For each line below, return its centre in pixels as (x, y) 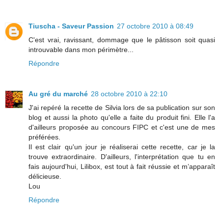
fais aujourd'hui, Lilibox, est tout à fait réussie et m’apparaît (122, 166)
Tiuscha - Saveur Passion (71, 26)
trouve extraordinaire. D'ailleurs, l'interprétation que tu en (122, 156)
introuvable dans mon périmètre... (81, 49)
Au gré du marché (58, 94)
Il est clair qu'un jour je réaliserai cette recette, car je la (122, 147)
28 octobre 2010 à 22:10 (129, 94)
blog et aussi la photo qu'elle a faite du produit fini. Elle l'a (122, 117)
